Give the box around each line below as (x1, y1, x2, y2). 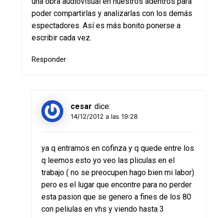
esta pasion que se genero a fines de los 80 (41, 192, 191, 202)
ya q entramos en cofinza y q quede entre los (41, 144, 194, 153)
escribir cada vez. (31, 33, 91, 43)
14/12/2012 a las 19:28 (70, 112, 138, 120)
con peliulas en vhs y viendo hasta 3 (41, 204, 164, 214)
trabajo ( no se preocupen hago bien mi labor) (41, 168, 194, 178)
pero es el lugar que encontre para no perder (41, 180, 192, 190)
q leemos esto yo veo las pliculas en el (41, 156, 175, 165)
